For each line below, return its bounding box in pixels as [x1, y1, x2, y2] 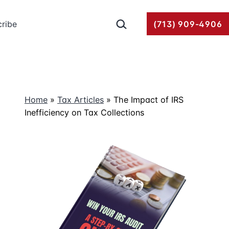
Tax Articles [57, 95, 104, 105]
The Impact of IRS [113, 95, 184, 105]
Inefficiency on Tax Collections [25, 107, 144, 118]
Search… [111, 14, 146, 25]
